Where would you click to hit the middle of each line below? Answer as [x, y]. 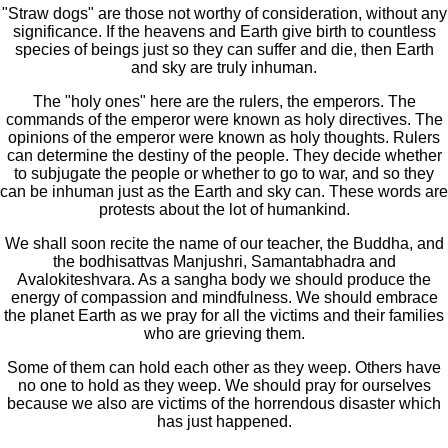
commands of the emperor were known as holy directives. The [224, 120]
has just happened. [224, 422]
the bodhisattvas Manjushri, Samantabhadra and [224, 262]
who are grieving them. [224, 334]
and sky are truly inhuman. [224, 68]
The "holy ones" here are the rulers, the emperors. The [224, 102]
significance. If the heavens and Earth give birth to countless [224, 32]
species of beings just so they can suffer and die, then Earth [224, 50]
